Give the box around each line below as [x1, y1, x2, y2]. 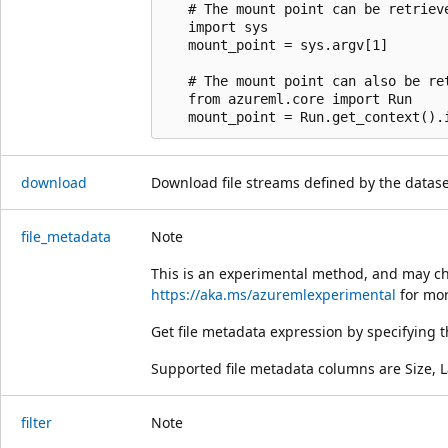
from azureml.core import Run [164, 90, 412, 107]
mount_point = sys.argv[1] [164, 36, 388, 53]
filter [21, 412, 52, 432]
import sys [164, 18, 268, 35]
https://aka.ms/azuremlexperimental [151, 284, 396, 304]
